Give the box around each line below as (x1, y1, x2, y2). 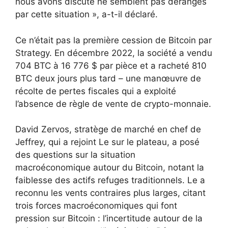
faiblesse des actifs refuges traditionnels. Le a (15, 175, 205, 186)
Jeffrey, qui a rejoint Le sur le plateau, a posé (15, 137, 199, 148)
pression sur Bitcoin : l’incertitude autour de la (15, 213, 203, 224)
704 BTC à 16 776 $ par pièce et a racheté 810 (15, 60, 207, 71)
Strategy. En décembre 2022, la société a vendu (15, 47, 212, 58)
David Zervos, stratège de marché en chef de (15, 124, 201, 135)
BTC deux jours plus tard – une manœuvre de (15, 73, 201, 83)
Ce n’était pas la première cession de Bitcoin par (15, 35, 212, 45)
